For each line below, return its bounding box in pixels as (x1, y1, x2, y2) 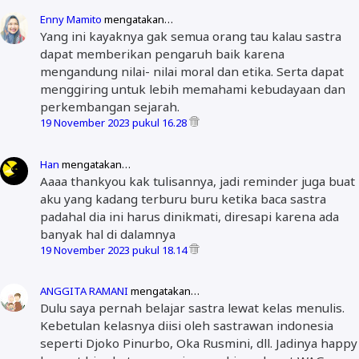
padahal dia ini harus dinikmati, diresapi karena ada (40, 208, 339, 224)
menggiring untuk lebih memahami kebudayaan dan (40, 81, 345, 98)
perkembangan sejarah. (40, 99, 179, 115)
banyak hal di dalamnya (40, 225, 175, 242)
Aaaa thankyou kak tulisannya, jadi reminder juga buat (40, 172, 355, 189)
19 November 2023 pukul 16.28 (40, 115, 189, 131)
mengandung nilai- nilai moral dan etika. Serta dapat (40, 63, 344, 80)
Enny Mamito (40, 12, 102, 27)
